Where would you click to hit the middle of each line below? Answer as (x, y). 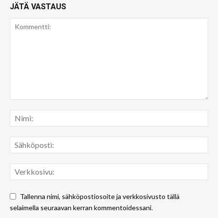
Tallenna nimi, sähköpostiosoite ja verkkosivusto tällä (100, 196)
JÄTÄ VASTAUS (38, 6)
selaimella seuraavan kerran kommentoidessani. (81, 207)
